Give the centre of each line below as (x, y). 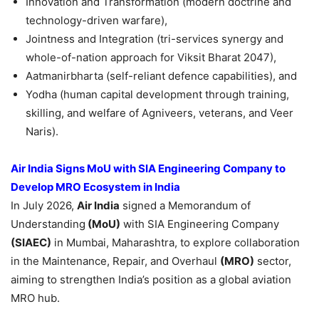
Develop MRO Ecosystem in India (96, 187)
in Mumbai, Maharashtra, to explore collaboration (176, 243)
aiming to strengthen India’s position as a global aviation (151, 280)
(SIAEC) (31, 243)
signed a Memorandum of (185, 206)
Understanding (48, 224)
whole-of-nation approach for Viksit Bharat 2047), (151, 58)
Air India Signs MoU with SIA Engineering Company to (148, 169)
